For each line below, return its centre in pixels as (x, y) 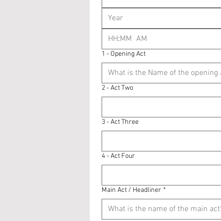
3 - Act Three (120, 122)
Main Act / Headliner (131, 190)
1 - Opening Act (124, 54)
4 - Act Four (118, 156)
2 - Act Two (117, 88)
